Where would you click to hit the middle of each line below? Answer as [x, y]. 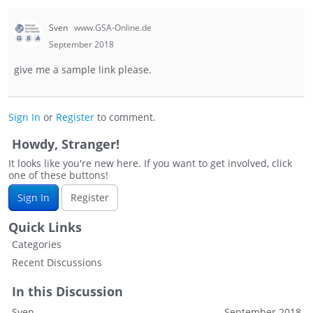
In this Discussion [67, 292]
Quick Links [45, 227]
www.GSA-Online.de [113, 28]
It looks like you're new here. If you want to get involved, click [150, 163]
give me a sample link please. [83, 70]
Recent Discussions [57, 263]
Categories [37, 245]
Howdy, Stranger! [66, 144]
